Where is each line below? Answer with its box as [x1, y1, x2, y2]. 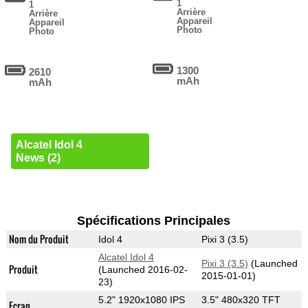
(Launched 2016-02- [98, 264, 188, 276]
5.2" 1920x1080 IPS [98, 294, 185, 306]
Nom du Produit [8, 232, 69, 247]
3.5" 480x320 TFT [201, 294, 280, 306]
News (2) [15, 152, 60, 164]
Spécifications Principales [77, 214, 231, 228]
